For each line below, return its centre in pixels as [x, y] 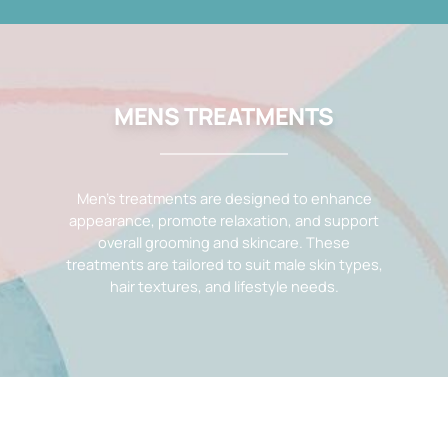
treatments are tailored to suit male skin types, [224, 264]
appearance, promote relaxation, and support [224, 220]
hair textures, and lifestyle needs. [224, 286]
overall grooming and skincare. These [224, 242]
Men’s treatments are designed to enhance [224, 198]
